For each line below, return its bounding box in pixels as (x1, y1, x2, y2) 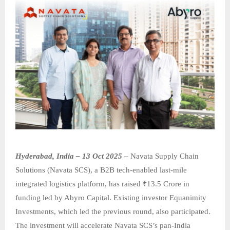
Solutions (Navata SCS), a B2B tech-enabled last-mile (15, 166, 187, 175)
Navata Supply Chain (130, 152, 199, 161)
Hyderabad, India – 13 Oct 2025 (15, 152, 122, 161)
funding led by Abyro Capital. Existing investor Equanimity (15, 194, 206, 202)
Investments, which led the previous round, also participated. (15, 207, 210, 216)
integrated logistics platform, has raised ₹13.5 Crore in (15, 180, 189, 188)
